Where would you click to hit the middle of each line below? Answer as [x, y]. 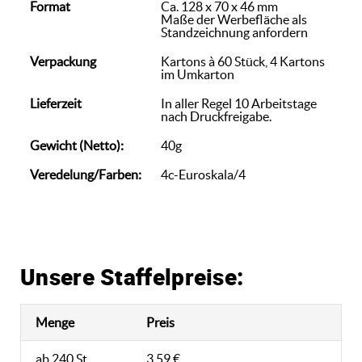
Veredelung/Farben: [86, 175]
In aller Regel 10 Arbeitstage [239, 103]
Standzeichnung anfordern [234, 32]
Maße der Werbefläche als [234, 19]
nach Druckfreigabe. [216, 116]
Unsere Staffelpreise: [132, 276]
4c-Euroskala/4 [203, 175]
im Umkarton [198, 74]
